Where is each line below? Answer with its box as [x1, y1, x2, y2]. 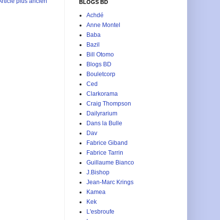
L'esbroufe [86, 208, 114, 215]
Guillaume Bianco [86, 159, 134, 166]
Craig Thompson [86, 100, 131, 107]
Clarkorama [86, 90, 118, 97]
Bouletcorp [86, 70, 115, 78]
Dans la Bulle [86, 119, 122, 127]
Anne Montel [86, 21, 120, 28]
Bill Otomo [86, 51, 114, 58]
